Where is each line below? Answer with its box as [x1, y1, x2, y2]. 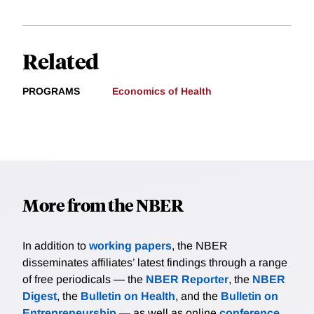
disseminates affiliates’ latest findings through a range [22, 257, 287, 269]
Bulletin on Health [81, 290, 175, 303]
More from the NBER [22, 193, 183, 217]
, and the [175, 290, 221, 303]
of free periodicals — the [22, 273, 146, 286]
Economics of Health [112, 86, 212, 97]
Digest [22, 290, 57, 303]
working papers [89, 240, 172, 252]
